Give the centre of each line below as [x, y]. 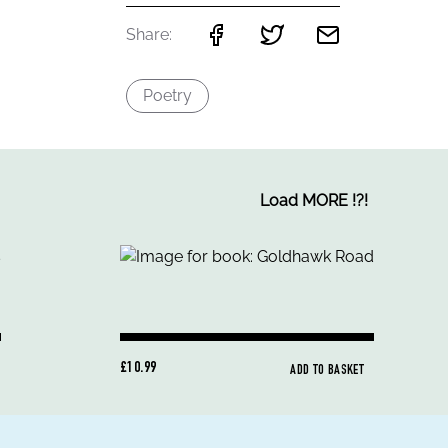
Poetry [168, 95]
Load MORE [304, 200]
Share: [149, 34]
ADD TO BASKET [327, 371]
